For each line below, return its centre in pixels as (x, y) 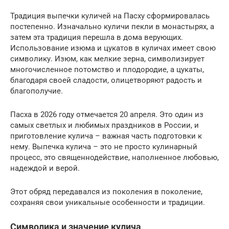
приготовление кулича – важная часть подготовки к (106, 136)
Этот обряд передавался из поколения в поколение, (106, 192)
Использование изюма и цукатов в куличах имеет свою (113, 48)
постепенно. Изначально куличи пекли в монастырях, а (112, 27)
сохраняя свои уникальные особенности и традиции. (108, 202)
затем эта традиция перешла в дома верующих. (97, 37)
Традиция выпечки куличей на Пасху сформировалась (110, 16)
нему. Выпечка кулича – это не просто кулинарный (104, 147)
